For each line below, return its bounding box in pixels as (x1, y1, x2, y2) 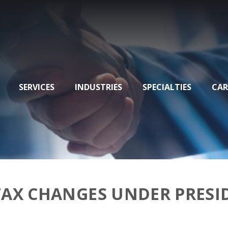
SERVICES (19, 81, 54, 93)
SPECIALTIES (142, 81, 191, 93)
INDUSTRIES (75, 81, 122, 93)
